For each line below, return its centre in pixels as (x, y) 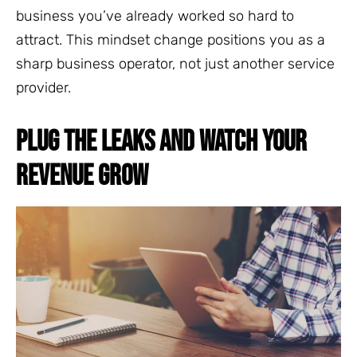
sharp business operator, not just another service (175, 63)
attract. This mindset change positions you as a (171, 39)
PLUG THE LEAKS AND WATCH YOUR (161, 142)
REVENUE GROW (82, 176)
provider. (43, 87)
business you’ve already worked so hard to (155, 16)
